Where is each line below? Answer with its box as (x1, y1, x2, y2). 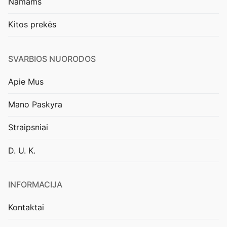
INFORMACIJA (8, 179, 62, 190)
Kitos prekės (8, 19, 56, 30)
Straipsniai (8, 122, 48, 133)
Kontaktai (8, 202, 44, 213)
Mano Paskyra (8, 99, 62, 110)
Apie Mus (8, 77, 44, 87)
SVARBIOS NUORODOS (8, 54, 96, 64)
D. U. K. (8, 145, 35, 156)
